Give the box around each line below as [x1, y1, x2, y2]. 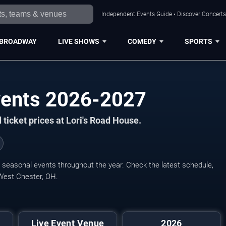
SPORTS [184, 37, 212, 45]
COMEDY [127, 37, 156, 45]
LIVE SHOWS [58, 37, 99, 45]
